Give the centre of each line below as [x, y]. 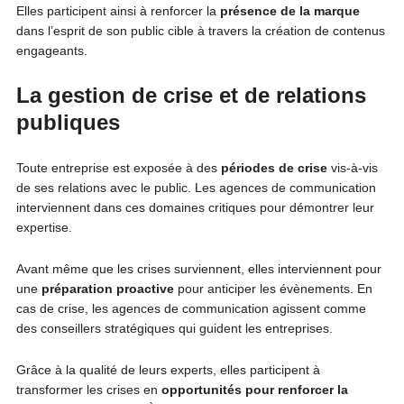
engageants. [51, 50]
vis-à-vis [352, 167]
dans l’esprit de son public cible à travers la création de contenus [200, 30]
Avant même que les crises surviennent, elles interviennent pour [198, 268]
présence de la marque [289, 10]
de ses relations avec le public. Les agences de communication [196, 187]
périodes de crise [274, 167]
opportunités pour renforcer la [254, 389]
